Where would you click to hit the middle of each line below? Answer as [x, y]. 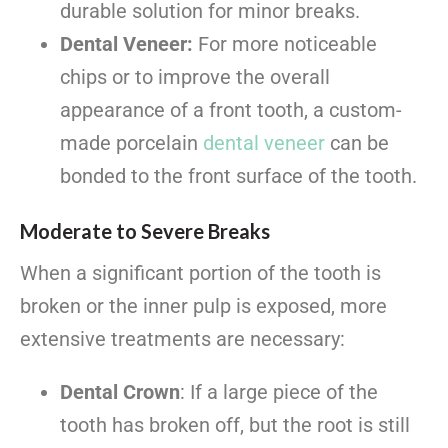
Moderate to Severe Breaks [145, 231]
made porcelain [131, 143]
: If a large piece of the [279, 392]
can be [357, 143]
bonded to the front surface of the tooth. [238, 176]
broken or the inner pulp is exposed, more [203, 306]
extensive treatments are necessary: [182, 339]
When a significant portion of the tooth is [200, 273]
